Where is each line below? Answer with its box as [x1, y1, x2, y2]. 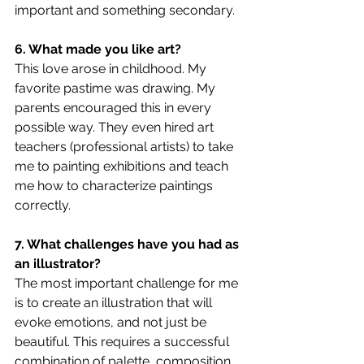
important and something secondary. [15, 2, 235, 18]
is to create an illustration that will [15, 294, 215, 310]
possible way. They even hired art [15, 119, 217, 135]
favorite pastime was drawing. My [15, 80, 219, 96]
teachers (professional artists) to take [15, 138, 236, 154]
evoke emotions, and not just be [15, 314, 210, 330]
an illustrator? [15, 255, 101, 271]
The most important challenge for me [15, 275, 241, 291]
